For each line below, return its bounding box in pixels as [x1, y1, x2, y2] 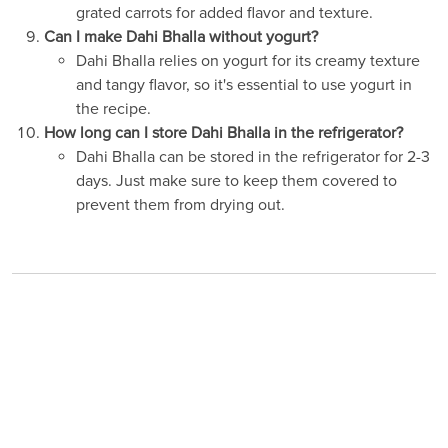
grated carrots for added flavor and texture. [76, 2, 373, 23]
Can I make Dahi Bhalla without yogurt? [44, 26, 318, 47]
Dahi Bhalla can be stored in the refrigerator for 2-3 [76, 146, 430, 167]
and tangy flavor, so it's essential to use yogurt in [76, 74, 412, 95]
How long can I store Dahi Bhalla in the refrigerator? [44, 122, 403, 143]
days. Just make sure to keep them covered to [76, 170, 397, 191]
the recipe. [76, 98, 151, 119]
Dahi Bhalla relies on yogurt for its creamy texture [76, 50, 420, 71]
